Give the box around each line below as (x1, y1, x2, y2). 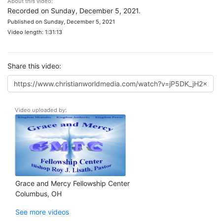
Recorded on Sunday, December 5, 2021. (7, 6, 141, 15)
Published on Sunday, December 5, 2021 (7, 18, 115, 25)
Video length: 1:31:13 (7, 29, 62, 36)
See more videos (15, 208, 69, 216)
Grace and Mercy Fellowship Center (15, 179, 130, 187)
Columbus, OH (15, 189, 62, 198)
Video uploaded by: (15, 107, 67, 113)
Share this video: (7, 62, 61, 70)
